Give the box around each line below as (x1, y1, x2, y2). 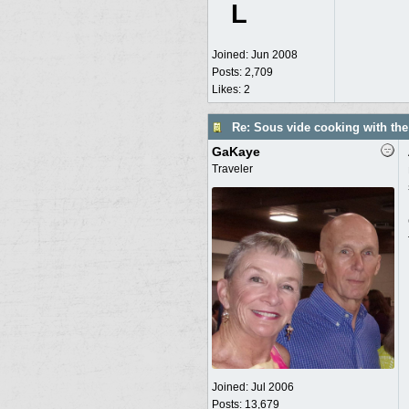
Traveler (211, 163, 253, 175)
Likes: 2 (211, 83, 250, 96)
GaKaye (211, 144, 260, 159)
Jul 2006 (250, 381, 294, 393)
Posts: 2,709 (211, 66, 273, 79)
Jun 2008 (250, 48, 298, 61)
